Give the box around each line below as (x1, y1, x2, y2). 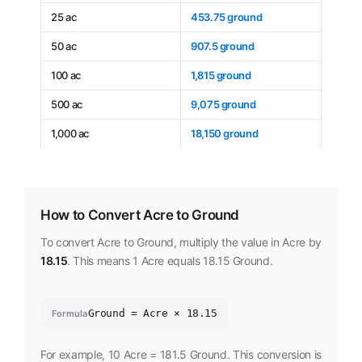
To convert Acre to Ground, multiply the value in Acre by (40, 235, 322, 250)
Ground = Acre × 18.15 (87, 307, 217, 320)
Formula (52, 307, 88, 319)
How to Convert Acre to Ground (40, 207, 240, 224)
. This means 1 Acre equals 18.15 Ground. (67, 254, 273, 268)
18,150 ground (191, 126, 259, 140)
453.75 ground (191, 10, 263, 23)
